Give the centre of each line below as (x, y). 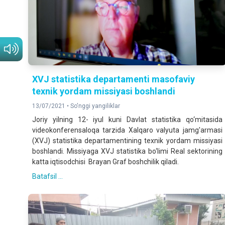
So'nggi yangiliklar (95, 106)
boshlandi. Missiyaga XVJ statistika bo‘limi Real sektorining (127, 151)
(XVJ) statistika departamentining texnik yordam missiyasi (127, 141)
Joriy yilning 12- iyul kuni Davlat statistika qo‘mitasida (127, 120)
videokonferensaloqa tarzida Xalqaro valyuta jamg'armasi (127, 130)
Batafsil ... (47, 177)
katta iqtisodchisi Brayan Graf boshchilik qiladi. (105, 162)
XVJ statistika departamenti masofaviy (114, 79)
